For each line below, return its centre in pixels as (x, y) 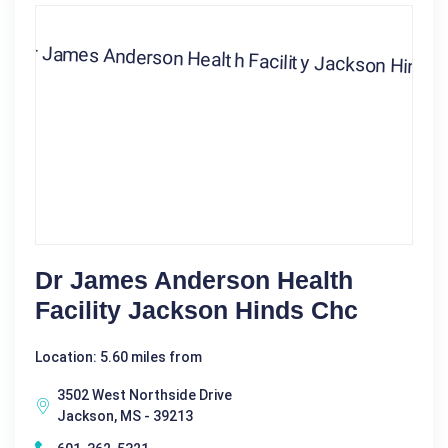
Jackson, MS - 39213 (125, 415)
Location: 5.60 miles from (118, 356)
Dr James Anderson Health (194, 279)
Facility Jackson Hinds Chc (196, 309)
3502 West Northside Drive (144, 394)
